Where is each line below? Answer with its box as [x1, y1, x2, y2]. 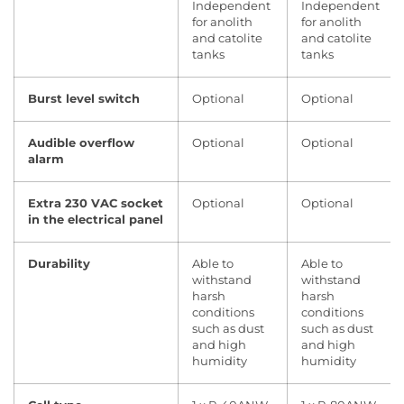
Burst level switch [28, 92, 140, 106]
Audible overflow [28, 136, 134, 150]
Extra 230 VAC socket [28, 197, 163, 210]
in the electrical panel [28, 213, 163, 226]
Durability [28, 257, 90, 271]
